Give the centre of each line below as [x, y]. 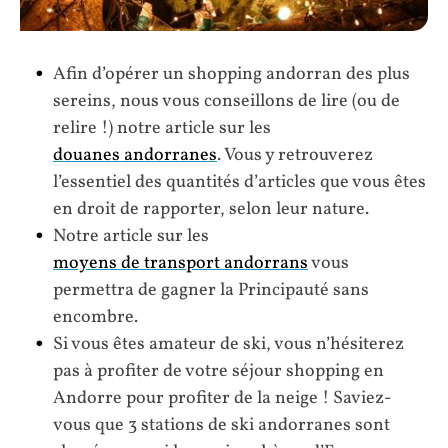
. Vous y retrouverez [295, 156]
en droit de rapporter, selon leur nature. [211, 210]
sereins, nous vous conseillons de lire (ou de [226, 102]
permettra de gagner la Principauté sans [211, 291]
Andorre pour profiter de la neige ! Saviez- [222, 399]
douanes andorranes [135, 156]
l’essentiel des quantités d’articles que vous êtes [239, 183]
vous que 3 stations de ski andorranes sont [221, 426]
